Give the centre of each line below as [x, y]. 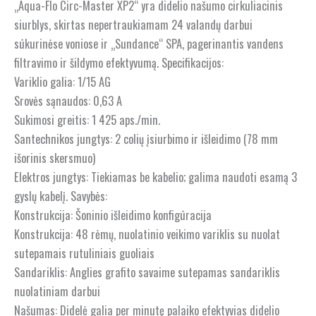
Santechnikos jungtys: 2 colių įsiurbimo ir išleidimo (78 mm [146, 138]
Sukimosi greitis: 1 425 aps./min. [87, 119]
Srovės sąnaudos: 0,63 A [68, 100]
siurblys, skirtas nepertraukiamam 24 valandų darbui [133, 24]
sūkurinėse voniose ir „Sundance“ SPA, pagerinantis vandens [149, 43]
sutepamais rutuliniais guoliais [84, 253]
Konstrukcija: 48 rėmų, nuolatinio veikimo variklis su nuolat [147, 233]
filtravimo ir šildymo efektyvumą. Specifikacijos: [119, 62]
